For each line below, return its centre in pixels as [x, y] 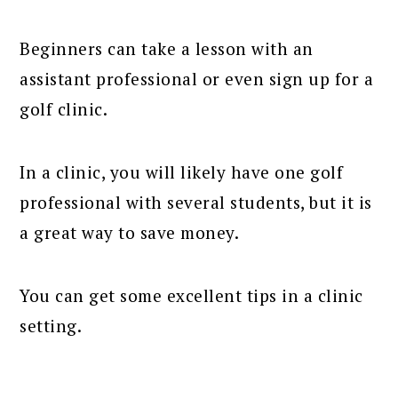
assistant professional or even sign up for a [197, 78]
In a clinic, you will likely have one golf [182, 171]
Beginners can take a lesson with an [167, 48]
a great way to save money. [130, 232]
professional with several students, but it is [196, 202]
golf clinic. [64, 108]
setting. [51, 325]
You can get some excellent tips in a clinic [191, 295]
